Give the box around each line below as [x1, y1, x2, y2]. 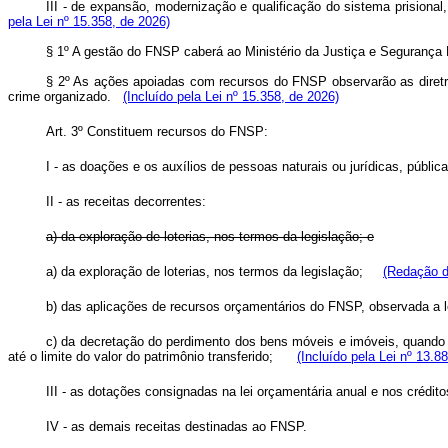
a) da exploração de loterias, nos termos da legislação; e [46, 229, 374, 244]
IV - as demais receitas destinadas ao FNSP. [46, 419, 307, 434]
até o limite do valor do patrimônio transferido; [8, 349, 297, 364]
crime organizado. [8, 89, 123, 104]
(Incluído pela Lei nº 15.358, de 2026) [123, 89, 339, 104]
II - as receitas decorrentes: [46, 194, 206, 209]
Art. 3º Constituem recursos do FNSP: [46, 124, 268, 139]
